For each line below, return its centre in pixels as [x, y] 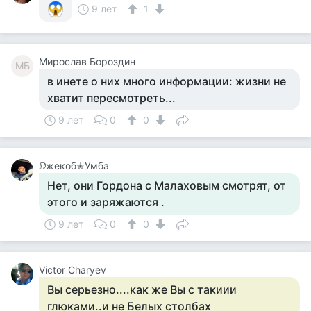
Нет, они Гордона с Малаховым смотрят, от [167, 185]
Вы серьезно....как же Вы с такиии [142, 289]
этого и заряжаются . [106, 202]
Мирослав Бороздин [87, 61]
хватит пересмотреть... [111, 98]
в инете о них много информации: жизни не [167, 81]
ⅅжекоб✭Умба [74, 166]
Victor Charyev [73, 270]
